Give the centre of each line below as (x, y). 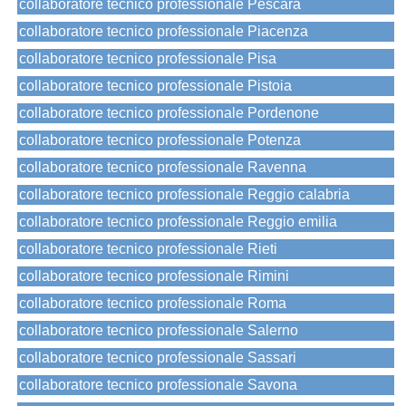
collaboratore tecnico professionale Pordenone (169, 113)
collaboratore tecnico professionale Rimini (154, 276)
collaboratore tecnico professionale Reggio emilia (178, 222)
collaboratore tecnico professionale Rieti (148, 249)
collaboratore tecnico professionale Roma (153, 304)
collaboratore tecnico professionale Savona (158, 385)
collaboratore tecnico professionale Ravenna (163, 168)
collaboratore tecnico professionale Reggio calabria (184, 195)
